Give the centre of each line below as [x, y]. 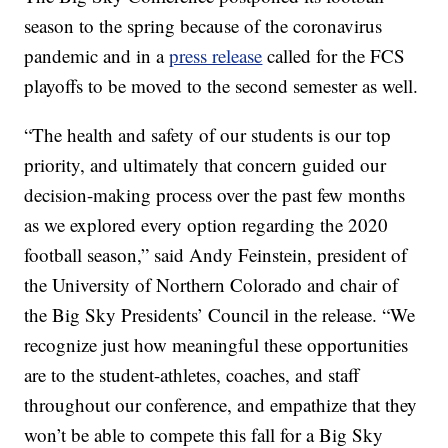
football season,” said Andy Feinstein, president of [216, 255]
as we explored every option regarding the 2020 [206, 225]
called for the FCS [334, 56]
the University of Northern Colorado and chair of [211, 285]
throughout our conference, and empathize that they [221, 405]
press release [216, 56]
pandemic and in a [97, 56]
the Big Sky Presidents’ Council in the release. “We [220, 315]
